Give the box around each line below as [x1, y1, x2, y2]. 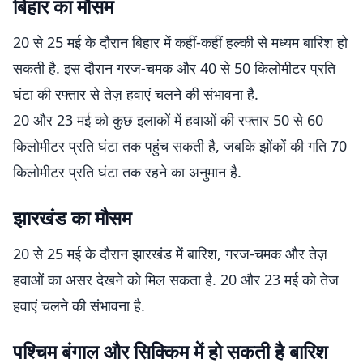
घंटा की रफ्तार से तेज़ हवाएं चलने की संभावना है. [13, 84, 258, 104]
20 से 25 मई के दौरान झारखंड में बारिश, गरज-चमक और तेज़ [13, 244, 327, 263]
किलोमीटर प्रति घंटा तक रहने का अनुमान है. [13, 162, 241, 181]
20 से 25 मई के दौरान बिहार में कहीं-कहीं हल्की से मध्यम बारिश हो [13, 32, 348, 52]
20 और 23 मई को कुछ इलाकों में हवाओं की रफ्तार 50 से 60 [13, 110, 323, 130]
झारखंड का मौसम [13, 204, 131, 231]
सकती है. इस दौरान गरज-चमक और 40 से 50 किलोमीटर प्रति [13, 58, 335, 78]
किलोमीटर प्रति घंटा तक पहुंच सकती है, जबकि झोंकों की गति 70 [13, 136, 347, 156]
